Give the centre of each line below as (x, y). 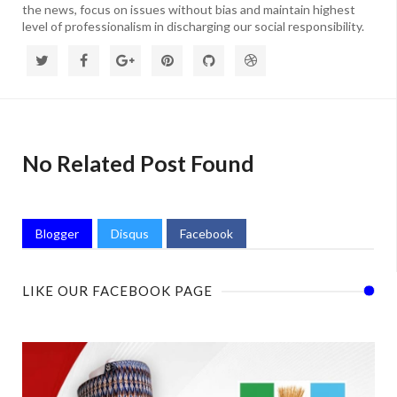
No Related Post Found (138, 163)
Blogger (57, 234)
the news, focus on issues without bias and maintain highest (189, 10)
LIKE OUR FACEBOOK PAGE (117, 291)
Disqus (130, 234)
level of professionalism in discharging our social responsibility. (193, 27)
